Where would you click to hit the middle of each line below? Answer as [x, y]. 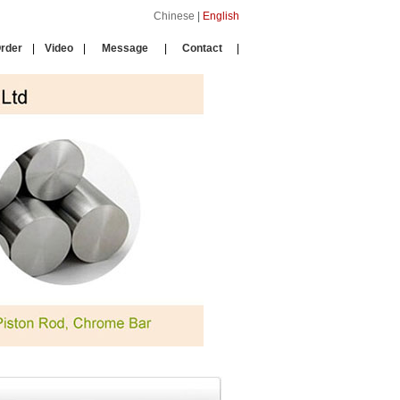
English [221, 16]
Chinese [174, 16]
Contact [202, 48]
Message [125, 48]
